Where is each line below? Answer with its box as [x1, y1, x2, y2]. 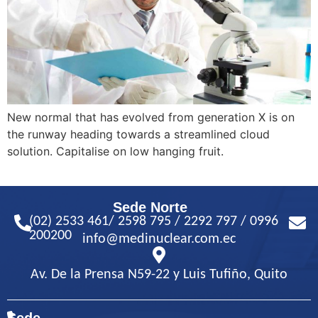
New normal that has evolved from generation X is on [7, 110, 295, 125]
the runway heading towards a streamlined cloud [7, 127, 270, 142]
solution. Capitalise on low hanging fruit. [7, 144, 224, 159]
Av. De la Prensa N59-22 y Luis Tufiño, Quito [31, 268, 287, 283]
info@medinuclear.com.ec [82, 232, 236, 247]
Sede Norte [113, 199, 188, 216]
